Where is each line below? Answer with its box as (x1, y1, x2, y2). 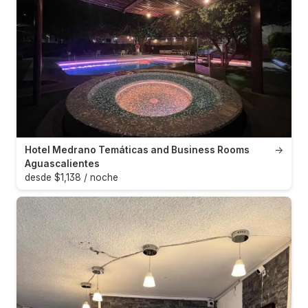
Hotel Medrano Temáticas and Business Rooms (25, 144, 250, 155)
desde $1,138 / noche (25, 171, 118, 183)
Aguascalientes (25, 157, 100, 169)
